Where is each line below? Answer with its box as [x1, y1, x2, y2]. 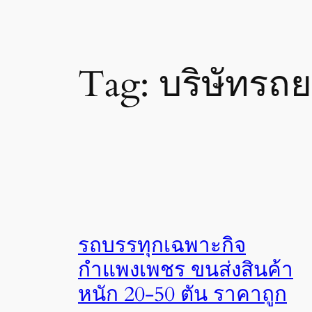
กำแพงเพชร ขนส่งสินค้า [78, 256, 293, 284]
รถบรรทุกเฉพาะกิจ [78, 231, 246, 260]
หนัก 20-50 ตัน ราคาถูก [78, 280, 287, 309]
